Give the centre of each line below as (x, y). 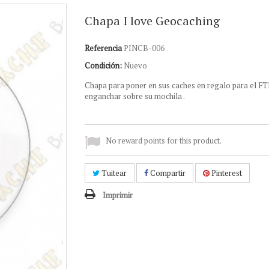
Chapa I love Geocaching (152, 21)
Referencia (103, 48)
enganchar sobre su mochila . (134, 96)
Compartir (167, 173)
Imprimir (117, 195)
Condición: (103, 65)
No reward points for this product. (163, 141)
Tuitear (113, 173)
